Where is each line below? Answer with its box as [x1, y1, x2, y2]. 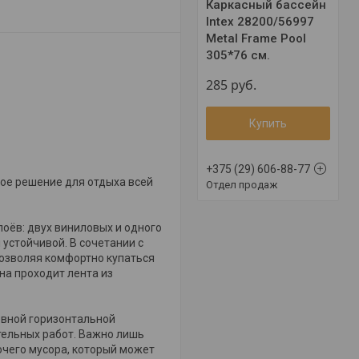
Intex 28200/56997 [206, 14, 315, 29]
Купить [249, 116, 288, 130]
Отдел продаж [206, 178, 278, 191]
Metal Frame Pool [206, 30, 307, 46]
